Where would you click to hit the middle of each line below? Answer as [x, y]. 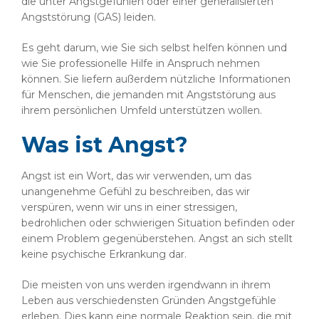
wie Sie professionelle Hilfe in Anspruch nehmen [141, 63]
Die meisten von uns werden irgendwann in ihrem [146, 285]
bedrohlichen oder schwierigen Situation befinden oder [158, 223]
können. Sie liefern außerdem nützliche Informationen [156, 79]
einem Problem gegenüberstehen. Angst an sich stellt [157, 239]
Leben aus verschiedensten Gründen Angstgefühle [149, 300]
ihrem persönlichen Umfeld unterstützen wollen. [142, 110]
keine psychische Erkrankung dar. [104, 254]
